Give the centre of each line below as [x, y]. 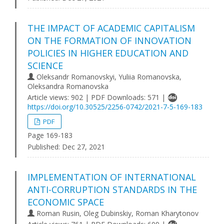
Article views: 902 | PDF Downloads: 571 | [97, 97]
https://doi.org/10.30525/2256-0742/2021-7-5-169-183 [115, 107]
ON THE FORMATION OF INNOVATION [109, 40]
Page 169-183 [50, 135]
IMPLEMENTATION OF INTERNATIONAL [112, 177]
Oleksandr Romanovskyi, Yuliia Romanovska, [108, 77]
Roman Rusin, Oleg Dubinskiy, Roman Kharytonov [116, 213]
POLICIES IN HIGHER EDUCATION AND [108, 53]
